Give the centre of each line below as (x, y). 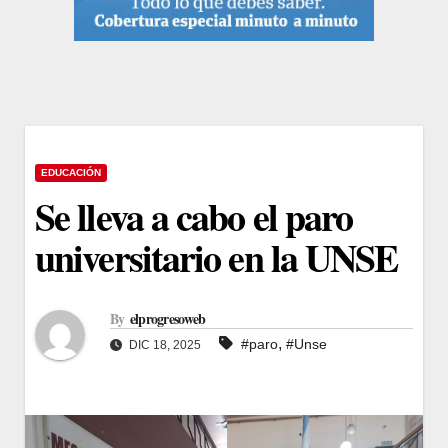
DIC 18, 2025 (163, 345)
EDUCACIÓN (71, 172)
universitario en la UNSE (216, 257)
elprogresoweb (167, 319)
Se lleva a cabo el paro (194, 216)
